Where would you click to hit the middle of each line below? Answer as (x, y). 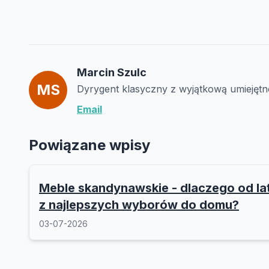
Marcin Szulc (112, 72)
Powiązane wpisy (89, 145)
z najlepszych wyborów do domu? (139, 204)
